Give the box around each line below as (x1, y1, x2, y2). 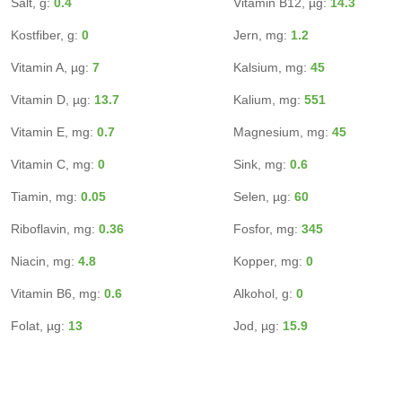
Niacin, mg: (11, 254, 78, 268)
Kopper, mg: (233, 254, 306, 268)
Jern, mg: (233, 28, 291, 42)
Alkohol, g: (233, 286, 296, 301)
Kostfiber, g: (11, 28, 82, 42)
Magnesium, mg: (233, 125, 332, 139)
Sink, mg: (233, 157, 290, 171)
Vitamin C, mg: (11, 157, 98, 171)
